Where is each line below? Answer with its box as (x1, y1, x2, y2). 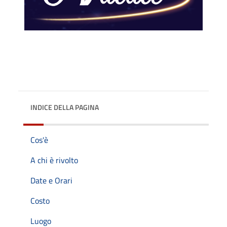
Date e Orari (30, 174, 72, 186)
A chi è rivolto (30, 154, 78, 166)
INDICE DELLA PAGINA (30, 101, 99, 112)
